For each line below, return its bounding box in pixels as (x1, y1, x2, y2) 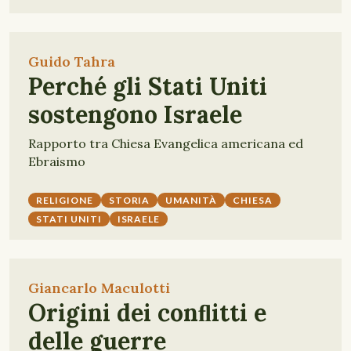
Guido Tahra (28, 52, 115, 71)
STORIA (108, 194, 150, 206)
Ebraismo (28, 154, 85, 169)
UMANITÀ (165, 194, 218, 206)
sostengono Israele (28, 100, 242, 129)
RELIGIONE (36, 194, 93, 206)
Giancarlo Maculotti (28, 279, 170, 297)
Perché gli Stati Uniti (28, 71, 267, 101)
